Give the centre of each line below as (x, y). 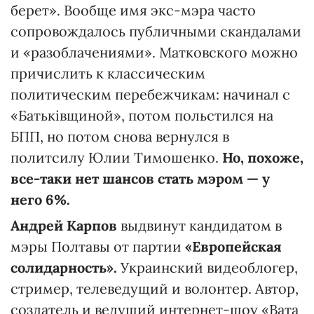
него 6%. (40, 199)
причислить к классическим (108, 73)
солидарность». (64, 267)
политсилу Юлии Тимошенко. (116, 157)
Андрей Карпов (64, 225)
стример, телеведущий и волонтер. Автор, (155, 288)
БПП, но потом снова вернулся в (120, 136)
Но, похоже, (263, 157)
